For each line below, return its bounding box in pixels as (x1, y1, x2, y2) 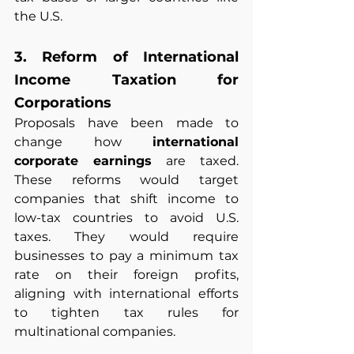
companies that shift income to (14, 191, 239, 207)
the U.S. (14, 9, 62, 24)
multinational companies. (14, 324, 175, 340)
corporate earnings (14, 153, 152, 169)
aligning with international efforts (14, 286, 239, 302)
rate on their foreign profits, (14, 267, 239, 283)
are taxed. (152, 153, 239, 169)
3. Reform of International (14, 48, 239, 66)
